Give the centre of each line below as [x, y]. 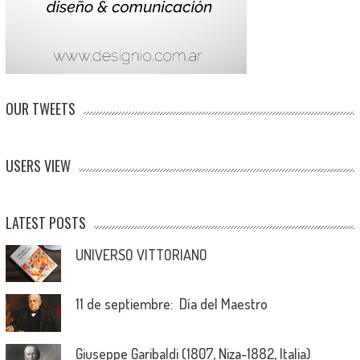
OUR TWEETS [40, 109]
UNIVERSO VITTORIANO [141, 255]
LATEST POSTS [45, 223]
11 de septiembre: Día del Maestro [171, 304]
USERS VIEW [38, 166]
